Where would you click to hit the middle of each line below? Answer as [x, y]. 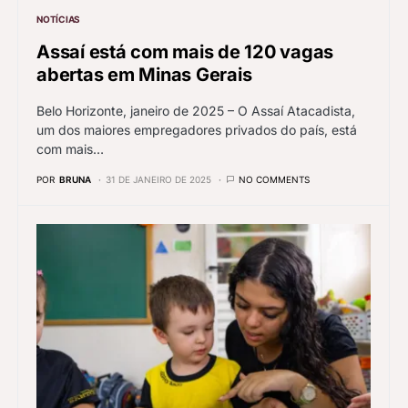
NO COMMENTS [274, 180]
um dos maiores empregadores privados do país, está [197, 130]
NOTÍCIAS [58, 20]
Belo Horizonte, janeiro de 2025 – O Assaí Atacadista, [196, 111]
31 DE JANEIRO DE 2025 [158, 180]
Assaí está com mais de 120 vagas [185, 52]
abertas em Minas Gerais [144, 75]
